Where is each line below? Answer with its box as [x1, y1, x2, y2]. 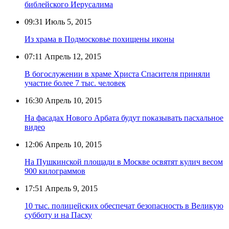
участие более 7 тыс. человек [25, 79, 126, 88]
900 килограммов [25, 167, 85, 176]
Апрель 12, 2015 [42, 52, 101, 61]
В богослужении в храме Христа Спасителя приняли [25, 70, 210, 79]
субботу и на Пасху [25, 211, 92, 220]
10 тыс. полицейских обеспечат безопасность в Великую [25, 201, 223, 211]
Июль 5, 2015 [43, 17, 91, 27]
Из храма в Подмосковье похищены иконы [25, 35, 174, 44]
